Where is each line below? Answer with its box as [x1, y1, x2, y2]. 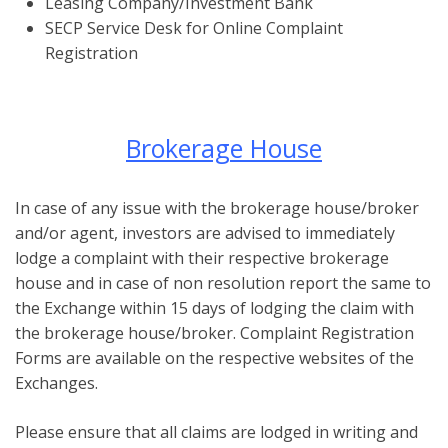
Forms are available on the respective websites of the [15, 346, 414, 369]
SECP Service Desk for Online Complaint [45, 16, 343, 39]
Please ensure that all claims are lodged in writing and [15, 420, 418, 443]
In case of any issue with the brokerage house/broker [15, 196, 419, 219]
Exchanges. [15, 371, 98, 394]
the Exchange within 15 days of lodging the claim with [15, 296, 414, 319]
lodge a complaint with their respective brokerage [15, 246, 389, 269]
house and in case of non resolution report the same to [15, 271, 431, 294]
